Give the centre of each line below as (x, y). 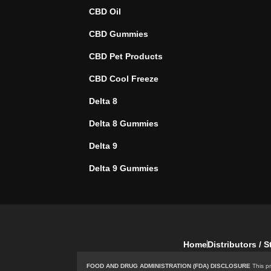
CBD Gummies (119, 34)
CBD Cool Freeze (124, 79)
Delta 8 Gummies (124, 124)
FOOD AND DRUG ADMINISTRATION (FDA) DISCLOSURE (168, 266)
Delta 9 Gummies (124, 168)
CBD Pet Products (126, 57)
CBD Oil (105, 12)
